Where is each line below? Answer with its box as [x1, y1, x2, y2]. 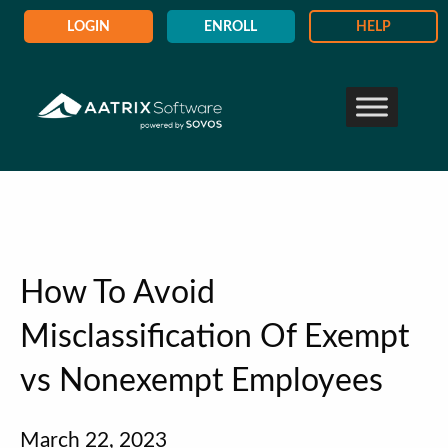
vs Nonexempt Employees [20, 364, 383, 397]
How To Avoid [20, 276, 215, 309]
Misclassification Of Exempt [20, 320, 409, 353]
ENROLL [204, 20, 258, 35]
